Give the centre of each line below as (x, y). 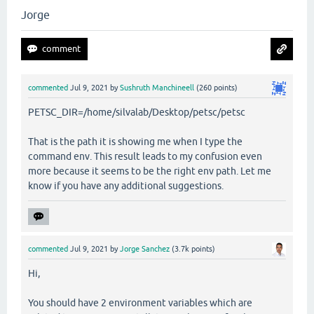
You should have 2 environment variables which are (140, 303)
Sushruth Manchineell (157, 88)
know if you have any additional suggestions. (126, 186)
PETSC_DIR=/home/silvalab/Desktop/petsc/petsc (137, 112)
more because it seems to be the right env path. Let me (150, 171)
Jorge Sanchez (145, 249)
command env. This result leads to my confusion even (145, 157)
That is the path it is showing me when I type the (135, 142)
